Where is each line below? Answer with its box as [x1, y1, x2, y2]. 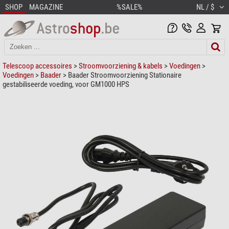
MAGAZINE [29, 3, 63, 12]
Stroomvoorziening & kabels [79, 61, 163, 71]
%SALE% [116, 3, 143, 12]
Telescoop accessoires [3, 61, 72, 71]
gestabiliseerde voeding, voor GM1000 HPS [3, 79, 129, 89]
